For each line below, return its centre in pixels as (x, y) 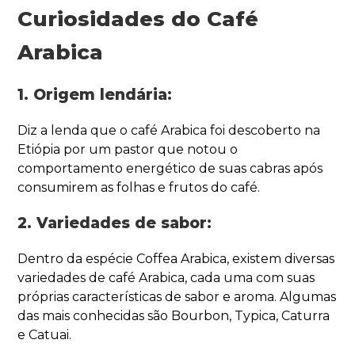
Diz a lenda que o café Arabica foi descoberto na (169, 130)
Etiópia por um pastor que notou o (128, 149)
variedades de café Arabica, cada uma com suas (166, 277)
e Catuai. (45, 334)
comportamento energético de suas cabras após (170, 168)
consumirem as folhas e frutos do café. (139, 187)
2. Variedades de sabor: (115, 223)
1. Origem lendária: (95, 94)
